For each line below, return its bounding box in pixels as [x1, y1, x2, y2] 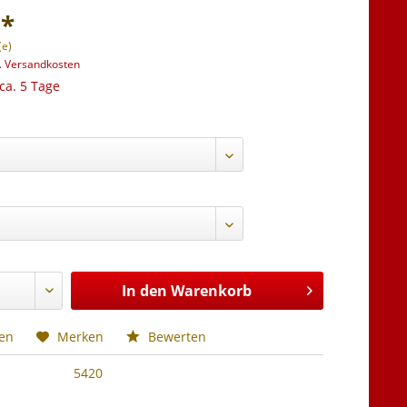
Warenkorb [170, 281, 252, 301]
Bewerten [144, 328, 207, 345]
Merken [57, 328, 104, 345]
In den [121, 281, 167, 301]
